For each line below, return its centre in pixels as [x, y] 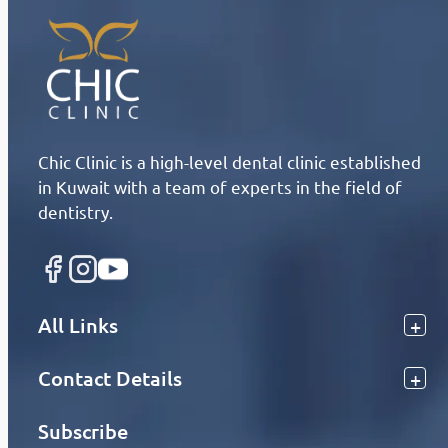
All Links [78, 325]
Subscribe [83, 431]
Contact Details [110, 378]
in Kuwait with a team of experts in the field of [220, 186]
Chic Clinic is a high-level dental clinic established [229, 161]
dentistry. [75, 211]
